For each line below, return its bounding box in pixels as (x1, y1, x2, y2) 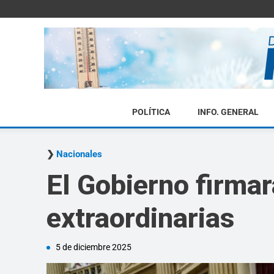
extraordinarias (46, 202, 234, 234)
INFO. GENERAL (197, 107, 259, 117)
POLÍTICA (131, 107, 170, 117)
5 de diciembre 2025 (56, 242, 131, 252)
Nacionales (56, 149, 102, 160)
